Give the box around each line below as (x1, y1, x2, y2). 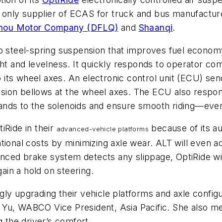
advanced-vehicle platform (56, 125, 145, 133)
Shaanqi (138, 22, 173, 33)
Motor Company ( (13, 22, 91, 33)
